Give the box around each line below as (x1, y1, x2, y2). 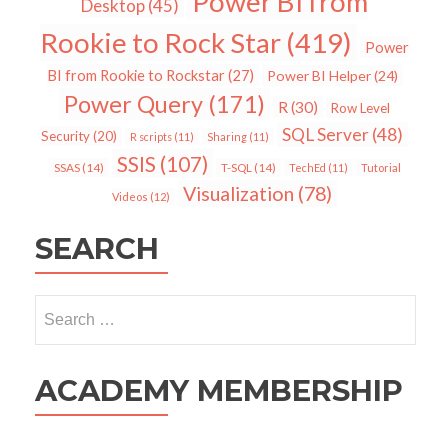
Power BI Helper (266, 67, 371, 85)
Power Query (64, 90, 203, 119)
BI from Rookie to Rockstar (46, 66, 225, 85)
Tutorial (360, 161, 401, 175)
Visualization (183, 182, 294, 206)
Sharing (207, 130, 247, 144)
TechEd (288, 161, 326, 175)
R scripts (130, 130, 172, 144)
